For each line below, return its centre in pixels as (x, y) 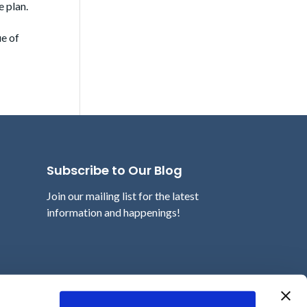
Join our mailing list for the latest (123, 196)
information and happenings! (114, 212)
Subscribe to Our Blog (115, 171)
